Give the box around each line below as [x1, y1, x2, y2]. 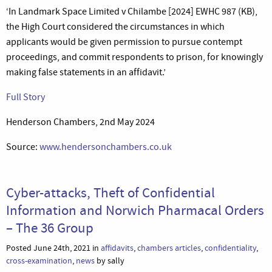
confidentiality [205, 242, 256, 254]
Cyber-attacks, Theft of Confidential [6, 183, 215, 202]
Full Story [6, 90, 45, 103]
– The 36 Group [6, 218, 93, 237]
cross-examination [6, 254, 72, 267]
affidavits [101, 242, 134, 254]
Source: [6, 140, 39, 153]
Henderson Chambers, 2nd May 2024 [6, 115, 155, 128]
